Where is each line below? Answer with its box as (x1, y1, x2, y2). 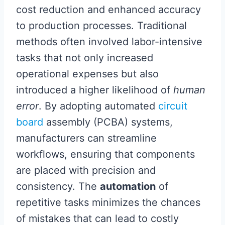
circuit (158, 100, 187, 112)
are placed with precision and (16, 164, 156, 176)
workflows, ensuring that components (16, 148, 195, 160)
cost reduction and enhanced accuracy (16, 4, 201, 16)
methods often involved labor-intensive (16, 36, 202, 48)
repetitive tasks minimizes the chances (16, 196, 200, 208)
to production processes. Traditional (16, 20, 187, 32)
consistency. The (16, 180, 100, 192)
